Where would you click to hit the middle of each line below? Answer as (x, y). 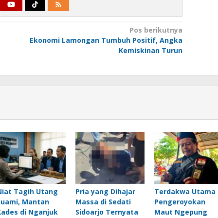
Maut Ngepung (181, 212)
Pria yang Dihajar (105, 191)
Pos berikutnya (156, 30)
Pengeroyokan (180, 201)
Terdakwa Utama (185, 191)
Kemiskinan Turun (150, 51)
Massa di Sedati (103, 201)
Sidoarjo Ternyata (107, 212)
